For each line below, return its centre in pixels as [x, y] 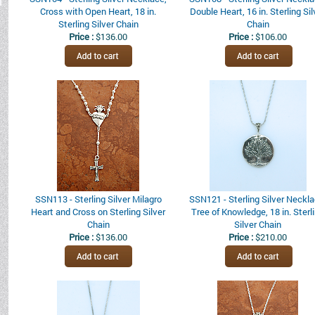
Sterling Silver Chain [98, 24]
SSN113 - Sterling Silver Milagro [98, 199]
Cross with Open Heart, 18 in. [98, 11]
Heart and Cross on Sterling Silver [98, 212]
